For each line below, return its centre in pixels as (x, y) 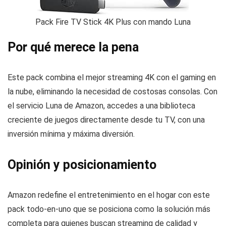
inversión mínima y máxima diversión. (71, 134)
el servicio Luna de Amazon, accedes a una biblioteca (101, 106)
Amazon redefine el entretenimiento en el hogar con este (109, 195)
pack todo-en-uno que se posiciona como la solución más (109, 209)
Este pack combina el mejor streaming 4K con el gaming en (112, 78)
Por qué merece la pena (73, 47)
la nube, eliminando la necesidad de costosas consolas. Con (112, 92)
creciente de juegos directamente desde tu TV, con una (106, 120)
